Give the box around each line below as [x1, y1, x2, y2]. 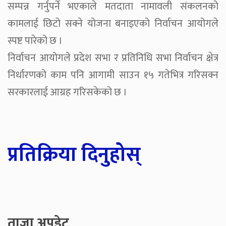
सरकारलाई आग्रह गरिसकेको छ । [8, 84, 127, 101]
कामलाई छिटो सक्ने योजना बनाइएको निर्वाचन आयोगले [8, 15, 218, 33]
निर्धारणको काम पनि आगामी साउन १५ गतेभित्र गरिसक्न [8, 67, 218, 84]
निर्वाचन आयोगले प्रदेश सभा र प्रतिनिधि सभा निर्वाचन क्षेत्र [8, 49, 218, 67]
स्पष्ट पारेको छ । [8, 32, 63, 50]
